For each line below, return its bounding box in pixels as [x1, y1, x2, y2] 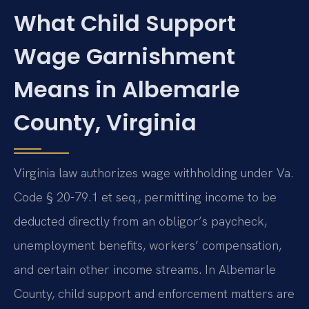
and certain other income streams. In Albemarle [14, 261, 276, 277]
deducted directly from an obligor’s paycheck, [14, 212, 267, 229]
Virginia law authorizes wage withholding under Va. [14, 164, 293, 181]
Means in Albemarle [14, 73, 240, 105]
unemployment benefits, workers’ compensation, [14, 237, 281, 253]
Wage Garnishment [14, 40, 235, 72]
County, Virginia [14, 106, 197, 138]
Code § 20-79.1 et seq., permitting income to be [14, 188, 277, 205]
